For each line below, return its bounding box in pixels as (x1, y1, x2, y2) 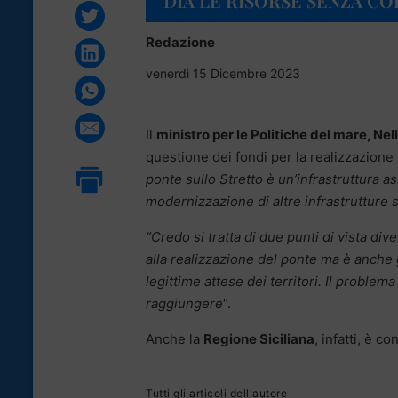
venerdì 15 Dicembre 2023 (146, 65, 300, 81)
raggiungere (146, 294, 223, 312)
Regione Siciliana (203, 330, 314, 347)
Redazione (146, 33, 215, 51)
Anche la (146, 330, 203, 347)
